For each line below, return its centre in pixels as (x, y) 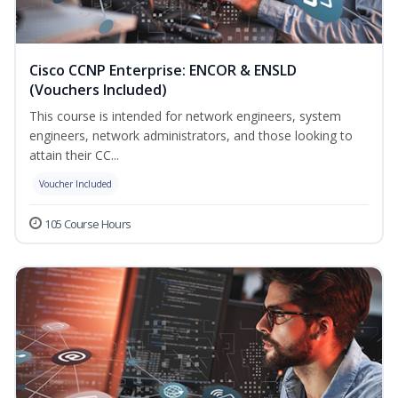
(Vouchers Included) (98, 90)
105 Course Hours (88, 224)
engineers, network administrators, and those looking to (191, 136)
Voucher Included (76, 184)
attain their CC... (74, 155)
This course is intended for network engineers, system (185, 116)
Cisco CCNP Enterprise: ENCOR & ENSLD (163, 71)
